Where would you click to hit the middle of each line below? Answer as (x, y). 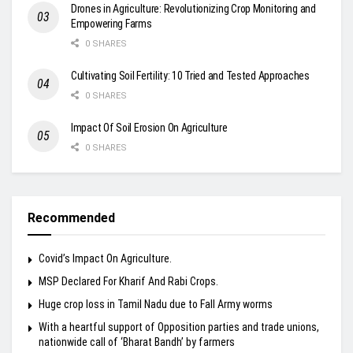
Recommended (71, 218)
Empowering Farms (111, 24)
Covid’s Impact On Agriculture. (105, 259)
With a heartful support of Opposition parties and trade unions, (179, 327)
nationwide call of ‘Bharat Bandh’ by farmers (137, 342)
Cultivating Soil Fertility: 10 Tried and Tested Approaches (190, 76)
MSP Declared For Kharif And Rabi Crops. (128, 282)
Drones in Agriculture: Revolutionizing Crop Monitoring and (193, 9)
